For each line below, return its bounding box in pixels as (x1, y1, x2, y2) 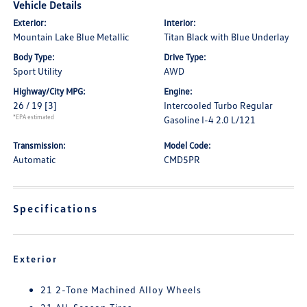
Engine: (164, 86, 193, 97)
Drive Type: (164, 51, 206, 62)
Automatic (13, 153, 56, 165)
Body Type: (13, 51, 56, 62)
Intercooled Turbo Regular (164, 99, 273, 111)
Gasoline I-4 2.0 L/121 (164, 114, 256, 125)
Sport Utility (13, 65, 63, 77)
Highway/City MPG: (13, 86, 86, 97)
